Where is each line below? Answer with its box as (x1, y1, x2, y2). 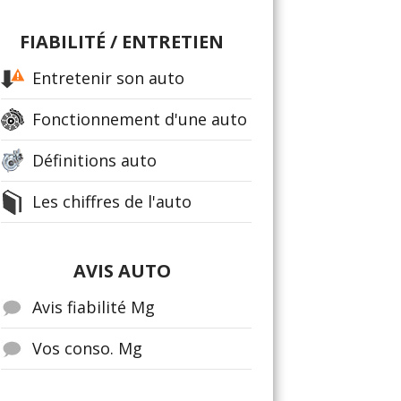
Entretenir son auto (32, 67, 184, 89)
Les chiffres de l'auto (32, 191, 192, 212)
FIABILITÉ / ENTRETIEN (20, 30, 224, 54)
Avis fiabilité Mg (32, 296, 155, 318)
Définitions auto (32, 149, 157, 171)
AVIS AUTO (73, 259, 171, 283)
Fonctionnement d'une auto (32, 108, 247, 130)
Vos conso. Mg (32, 337, 142, 359)
